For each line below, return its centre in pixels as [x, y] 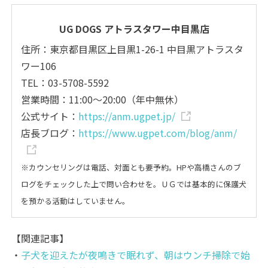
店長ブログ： [50, 133]
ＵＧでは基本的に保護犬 [204, 184]
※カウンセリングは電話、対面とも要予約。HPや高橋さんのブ [131, 167]
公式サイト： [50, 116]
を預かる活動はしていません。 [76, 200]
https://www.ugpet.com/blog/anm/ [158, 133]
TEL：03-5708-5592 [65, 82]
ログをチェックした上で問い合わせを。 [91, 184]
